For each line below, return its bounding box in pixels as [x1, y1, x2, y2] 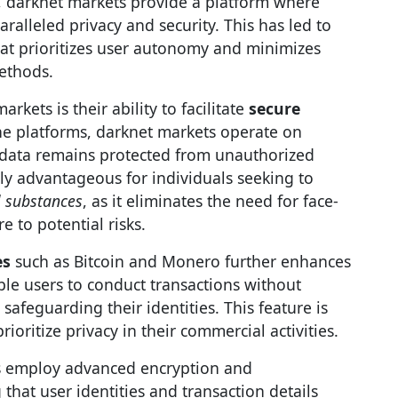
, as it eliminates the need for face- [83, 190, 338, 211]
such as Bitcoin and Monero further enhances [11, 251, 351, 272]
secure [249, 98, 300, 119]
